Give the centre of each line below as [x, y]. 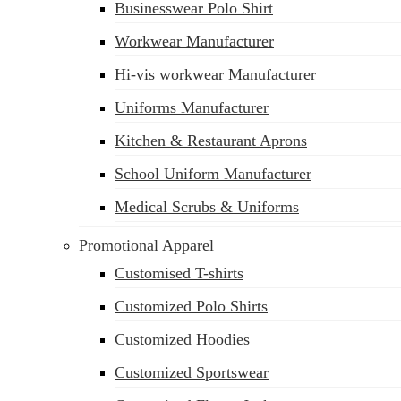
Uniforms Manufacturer [192, 107]
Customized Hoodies [182, 339]
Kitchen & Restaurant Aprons [211, 141]
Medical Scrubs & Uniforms [207, 207]
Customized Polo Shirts [191, 306]
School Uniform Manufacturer [213, 174]
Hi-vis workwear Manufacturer [215, 74]
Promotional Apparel [146, 245]
